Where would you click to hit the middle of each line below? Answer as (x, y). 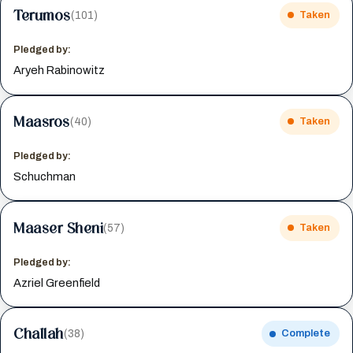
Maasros (42, 121)
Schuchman (45, 177)
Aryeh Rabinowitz (59, 71)
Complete (305, 334)
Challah (39, 334)
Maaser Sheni (59, 227)
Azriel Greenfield (57, 282)
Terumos (42, 15)
